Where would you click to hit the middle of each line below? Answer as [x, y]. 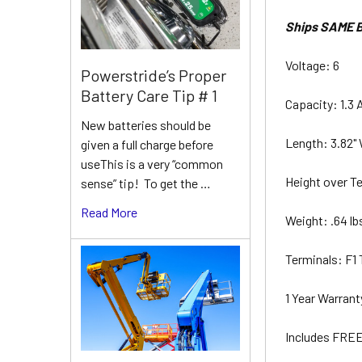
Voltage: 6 [314, 65]
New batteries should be [146, 124]
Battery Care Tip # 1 [149, 95]
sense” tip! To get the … [146, 183]
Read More [109, 212]
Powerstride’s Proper [154, 75]
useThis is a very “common [152, 163]
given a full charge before [147, 144]
